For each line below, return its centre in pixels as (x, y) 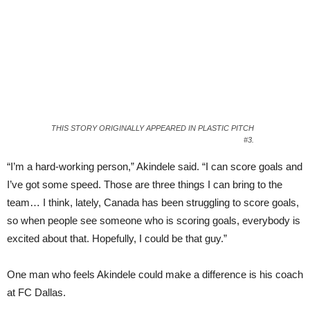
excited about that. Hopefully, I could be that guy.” (117, 239)
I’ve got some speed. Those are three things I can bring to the (145, 185)
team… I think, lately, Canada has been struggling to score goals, (153, 203)
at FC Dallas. (36, 293)
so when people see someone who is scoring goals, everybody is (154, 221)
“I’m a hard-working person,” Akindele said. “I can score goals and (155, 167)
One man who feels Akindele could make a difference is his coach (155, 275)
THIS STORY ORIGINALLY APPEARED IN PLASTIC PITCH (152, 128)
